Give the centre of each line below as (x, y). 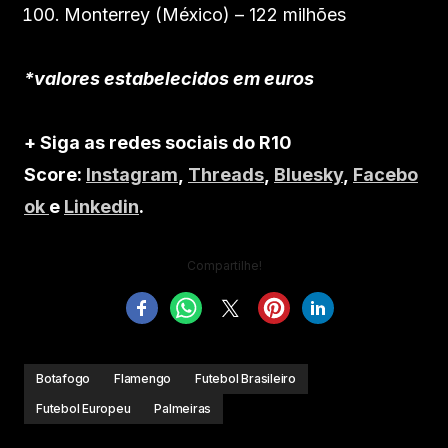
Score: (55, 174)
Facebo (385, 174)
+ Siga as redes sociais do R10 (158, 142)
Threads (226, 174)
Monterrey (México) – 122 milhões (205, 14)
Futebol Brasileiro (245, 378)
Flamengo (143, 378)
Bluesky (308, 174)
